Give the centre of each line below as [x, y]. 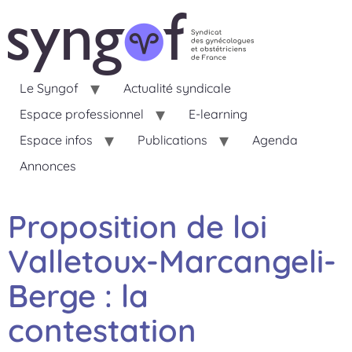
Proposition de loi [137, 227]
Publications [172, 140]
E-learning [218, 114]
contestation [102, 330]
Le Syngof [49, 88]
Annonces [48, 166]
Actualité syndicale [177, 88]
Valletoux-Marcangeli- [172, 261]
